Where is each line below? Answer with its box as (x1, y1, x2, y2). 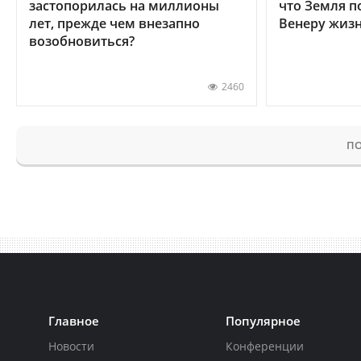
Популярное (226, 312, 301, 329)
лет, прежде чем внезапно (29, 14, 200, 32)
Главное (48, 312, 99, 329)
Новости (48, 338, 94, 354)
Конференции (226, 338, 305, 354)
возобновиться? (29, 31, 135, 50)
